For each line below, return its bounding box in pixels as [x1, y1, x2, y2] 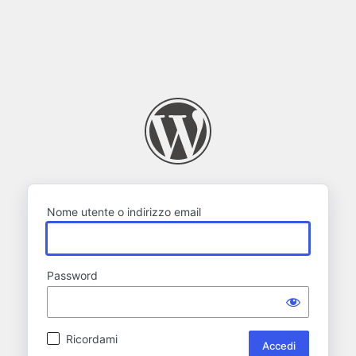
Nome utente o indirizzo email [47, 204, 201, 219]
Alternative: [118, 331, 176, 346]
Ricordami [66, 331, 118, 346]
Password [47, 268, 98, 282]
